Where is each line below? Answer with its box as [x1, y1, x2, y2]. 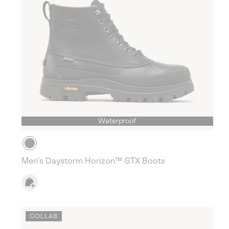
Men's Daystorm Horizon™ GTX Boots [21, 156, 165, 165]
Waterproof [98, 117, 136, 125]
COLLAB [29, 213, 58, 219]
